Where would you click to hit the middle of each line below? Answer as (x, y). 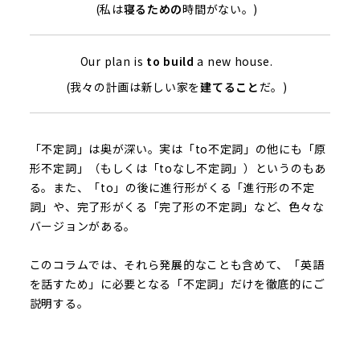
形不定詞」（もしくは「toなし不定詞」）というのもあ (178, 168)
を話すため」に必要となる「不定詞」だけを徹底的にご (177, 284)
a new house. (233, 61)
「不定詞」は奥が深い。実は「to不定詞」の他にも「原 (178, 148)
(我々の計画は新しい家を (133, 86)
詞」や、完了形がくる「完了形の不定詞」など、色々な (177, 206)
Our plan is (113, 61)
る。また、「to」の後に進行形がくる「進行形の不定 (172, 187)
